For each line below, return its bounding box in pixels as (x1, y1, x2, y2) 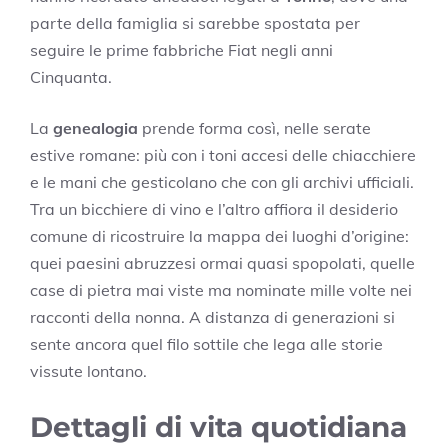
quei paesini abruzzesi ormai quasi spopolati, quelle (30, 253, 415, 274)
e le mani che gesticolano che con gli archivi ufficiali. (30, 172, 414, 193)
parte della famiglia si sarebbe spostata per (30, 13, 360, 34)
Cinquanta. (30, 67, 112, 88)
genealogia (53, 118, 138, 139)
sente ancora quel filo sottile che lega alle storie (30, 334, 383, 355)
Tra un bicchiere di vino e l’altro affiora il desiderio (30, 199, 398, 220)
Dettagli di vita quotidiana (30, 410, 407, 445)
